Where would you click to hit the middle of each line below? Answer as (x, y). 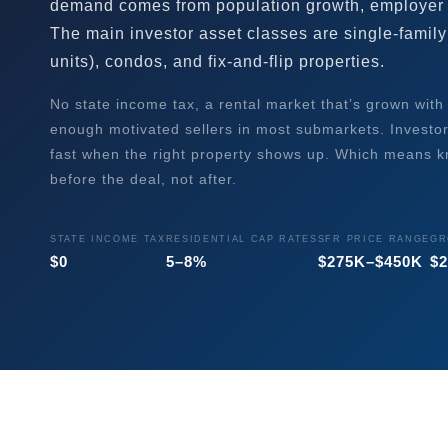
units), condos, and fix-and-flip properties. (217, 61)
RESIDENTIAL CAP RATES (241, 239)
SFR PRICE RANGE (373, 239)
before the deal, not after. (143, 179)
